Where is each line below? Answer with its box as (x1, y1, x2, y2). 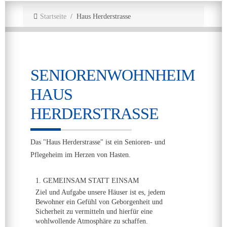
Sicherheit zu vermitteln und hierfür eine (35, 208, 153, 215)
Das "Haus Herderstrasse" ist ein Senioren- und (30, 138, 165, 146)
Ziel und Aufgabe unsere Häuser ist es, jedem (35, 188, 165, 196)
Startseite (40, 13, 66, 20)
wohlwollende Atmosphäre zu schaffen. (35, 217, 148, 225)
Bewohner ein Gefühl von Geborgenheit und (35, 198, 163, 206)
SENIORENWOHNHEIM (30, 66, 195, 84)
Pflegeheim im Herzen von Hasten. (30, 151, 131, 159)
